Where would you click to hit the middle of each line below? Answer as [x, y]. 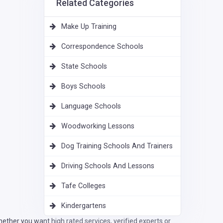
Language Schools [91, 107]
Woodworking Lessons [98, 126]
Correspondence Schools [102, 47]
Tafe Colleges [83, 186]
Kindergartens [84, 206]
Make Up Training [89, 27]
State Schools [84, 67]
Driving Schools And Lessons [108, 166]
